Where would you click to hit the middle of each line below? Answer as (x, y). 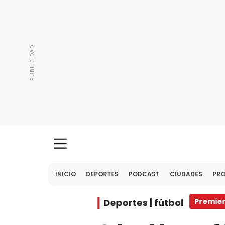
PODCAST (144, 174)
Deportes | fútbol (143, 203)
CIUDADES (186, 174)
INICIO (66, 174)
